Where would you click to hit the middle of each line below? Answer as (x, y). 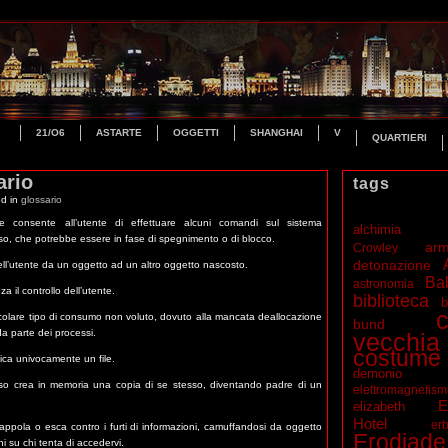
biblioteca (391, 301)
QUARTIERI (399, 137)
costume (397, 358)
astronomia (384, 284)
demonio (378, 374)
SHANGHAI (276, 132)
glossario (41, 199)
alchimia (377, 230)
